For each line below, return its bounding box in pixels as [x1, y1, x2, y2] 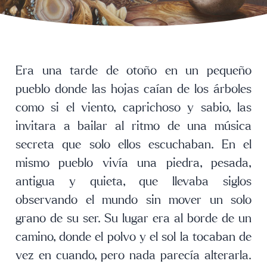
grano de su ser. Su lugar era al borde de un [15, 212, 252, 225]
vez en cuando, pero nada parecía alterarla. [15, 249, 252, 262]
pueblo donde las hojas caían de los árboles [15, 83, 252, 96]
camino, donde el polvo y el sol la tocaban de [15, 231, 252, 244]
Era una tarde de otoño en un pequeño [15, 64, 252, 77]
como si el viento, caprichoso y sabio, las [15, 101, 252, 114]
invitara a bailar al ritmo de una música [15, 120, 252, 133]
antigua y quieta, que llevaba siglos [15, 175, 252, 188]
